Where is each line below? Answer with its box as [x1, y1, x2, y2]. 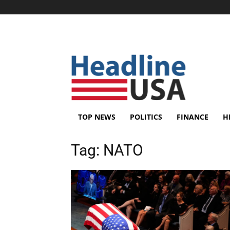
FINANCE [177, 112, 208, 122]
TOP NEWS [78, 112, 116, 122]
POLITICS [130, 112, 162, 122]
